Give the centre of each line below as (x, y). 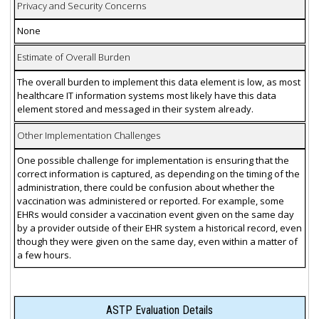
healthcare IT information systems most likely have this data (146, 95)
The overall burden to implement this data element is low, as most (158, 82)
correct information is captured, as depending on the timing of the (158, 174)
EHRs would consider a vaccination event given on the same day (155, 214)
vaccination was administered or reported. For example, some (150, 201)
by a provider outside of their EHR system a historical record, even (159, 228)
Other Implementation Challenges (88, 135)
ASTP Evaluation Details (159, 310)
